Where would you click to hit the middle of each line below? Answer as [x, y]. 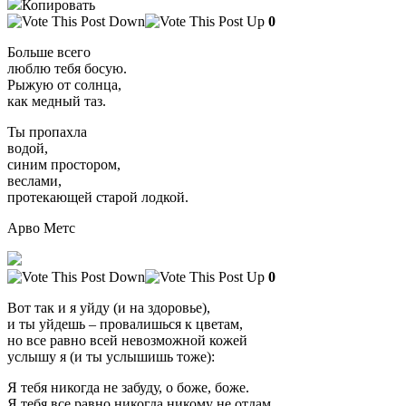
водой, [28, 148]
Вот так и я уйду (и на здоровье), [109, 307]
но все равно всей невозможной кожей [127, 340]
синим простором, [64, 164]
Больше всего [49, 52]
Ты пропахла [47, 131]
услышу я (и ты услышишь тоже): [111, 356]
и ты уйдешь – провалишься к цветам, [125, 324]
